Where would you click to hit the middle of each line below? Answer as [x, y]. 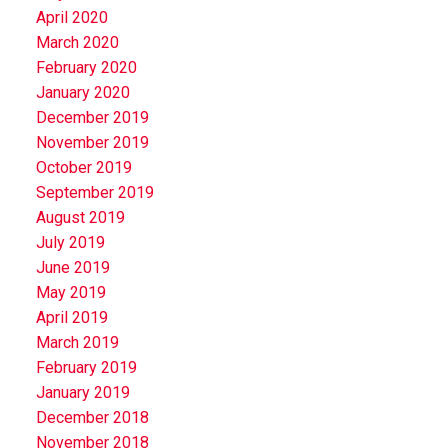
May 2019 [70, 292]
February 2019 [86, 367]
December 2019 [92, 117]
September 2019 [94, 192]
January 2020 [82, 92]
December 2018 [92, 417]
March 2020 [77, 42]
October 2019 [83, 167]
